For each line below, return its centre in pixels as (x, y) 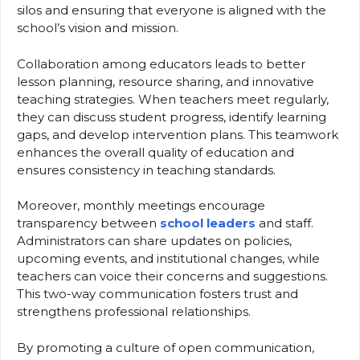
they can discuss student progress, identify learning (172, 117)
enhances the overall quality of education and (155, 152)
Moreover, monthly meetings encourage (141, 206)
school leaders (209, 223)
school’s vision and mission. (98, 28)
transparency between (88, 223)
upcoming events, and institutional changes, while (168, 259)
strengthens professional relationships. (134, 312)
